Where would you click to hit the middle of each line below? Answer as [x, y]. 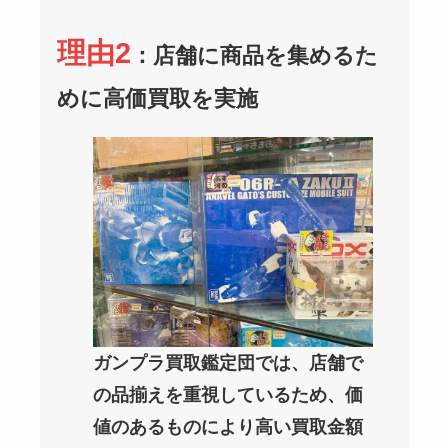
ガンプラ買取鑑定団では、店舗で [228, 362]
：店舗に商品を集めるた [255, 56]
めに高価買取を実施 [158, 99]
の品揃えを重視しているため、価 [228, 394]
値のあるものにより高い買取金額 [228, 426]
